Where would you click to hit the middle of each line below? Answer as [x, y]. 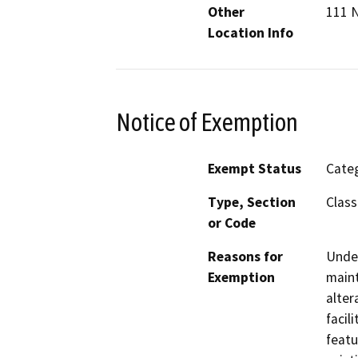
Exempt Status [255, 169]
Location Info [251, 32]
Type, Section [252, 203]
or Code [232, 223]
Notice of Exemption [207, 122]
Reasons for [245, 257]
